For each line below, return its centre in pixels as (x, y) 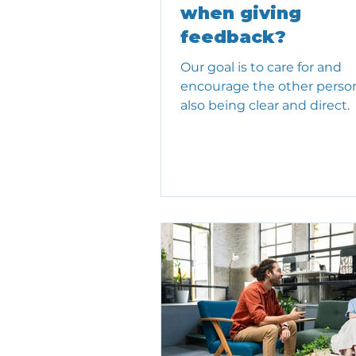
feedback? (233, 37)
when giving (241, 14)
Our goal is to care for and (261, 68)
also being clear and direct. (265, 106)
